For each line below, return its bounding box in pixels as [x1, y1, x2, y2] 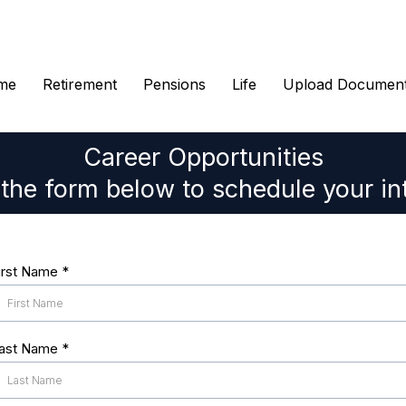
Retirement [43, 75, 117, 93]
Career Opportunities [82, 142, 324, 172]
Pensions [143, 75, 206, 93]
